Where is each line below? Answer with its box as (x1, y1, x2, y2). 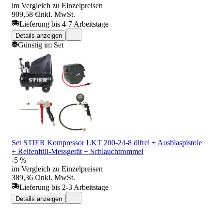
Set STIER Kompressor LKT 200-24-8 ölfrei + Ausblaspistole (12, 138, 202, 147)
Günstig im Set (18, 40, 63, 49)
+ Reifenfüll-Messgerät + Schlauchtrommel (12, 147, 143, 155)
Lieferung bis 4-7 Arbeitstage (19, 19, 108, 28)
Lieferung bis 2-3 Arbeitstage (19, 183, 108, 191)
